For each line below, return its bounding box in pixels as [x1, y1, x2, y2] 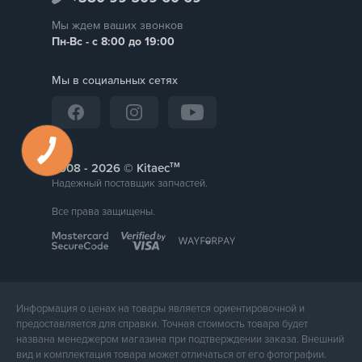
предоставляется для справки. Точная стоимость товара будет [16, 317, 308, 330]
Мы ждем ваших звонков [52, 18, 183, 32]
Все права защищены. [52, 204, 155, 218]
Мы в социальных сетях [52, 73, 178, 87]
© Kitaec [120, 160, 170, 175]
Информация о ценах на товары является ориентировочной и [16, 301, 305, 315]
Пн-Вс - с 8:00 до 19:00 [52, 34, 175, 48]
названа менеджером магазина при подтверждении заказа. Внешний [16, 332, 344, 346]
